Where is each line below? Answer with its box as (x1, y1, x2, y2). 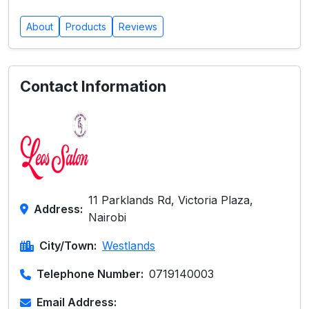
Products (66, 21, 106, 32)
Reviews (119, 21, 157, 32)
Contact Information (20, 77, 166, 95)
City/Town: (39, 239, 97, 252)
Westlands (102, 239, 155, 252)
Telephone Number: (37, 267, 143, 281)
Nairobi (88, 210, 126, 224)
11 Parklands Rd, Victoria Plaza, (88, 193, 253, 207)
